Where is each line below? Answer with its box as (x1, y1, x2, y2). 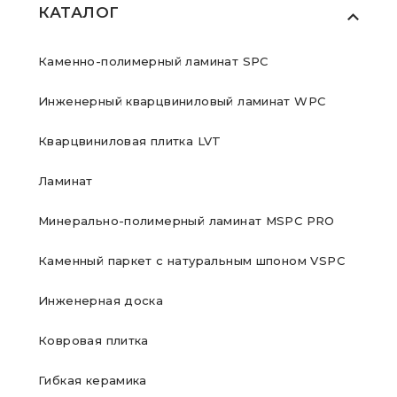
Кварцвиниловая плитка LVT (38, 134, 222, 148)
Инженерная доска (38, 293, 164, 307)
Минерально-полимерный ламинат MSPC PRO (38, 214, 335, 228)
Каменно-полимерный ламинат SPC (38, 54, 269, 68)
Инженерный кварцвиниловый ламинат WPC (38, 94, 326, 108)
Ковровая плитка (38, 333, 149, 347)
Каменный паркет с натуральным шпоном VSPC (38, 253, 345, 268)
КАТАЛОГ (38, 4, 120, 21)
